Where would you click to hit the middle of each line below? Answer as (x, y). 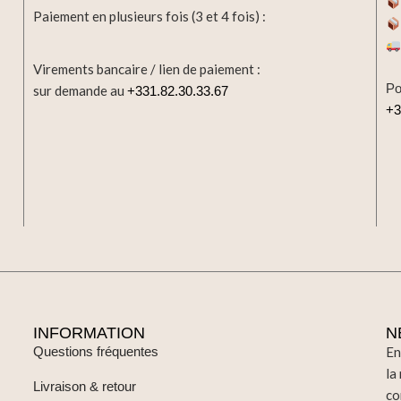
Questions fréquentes (96, 352)
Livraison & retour (85, 387)
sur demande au (81, 91)
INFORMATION (90, 333)
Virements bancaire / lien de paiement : (147, 69)
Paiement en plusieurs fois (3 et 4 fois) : (150, 17)
